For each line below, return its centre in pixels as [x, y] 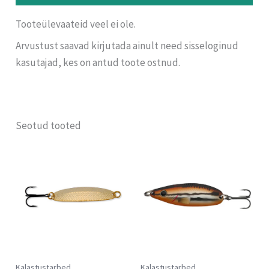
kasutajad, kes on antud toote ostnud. [98, 63]
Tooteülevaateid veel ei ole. [76, 24]
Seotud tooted [49, 125]
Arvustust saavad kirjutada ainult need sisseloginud [127, 46]
